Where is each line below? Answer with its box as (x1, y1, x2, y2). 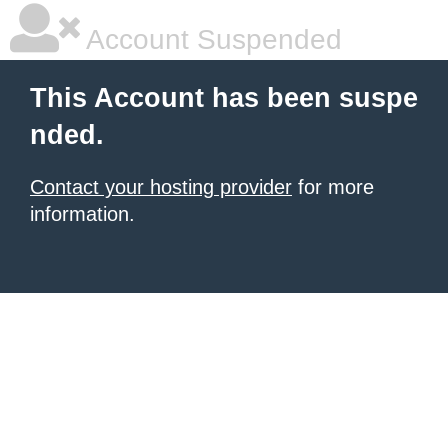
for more (292, 176, 374, 198)
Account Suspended (80, 24, 342, 55)
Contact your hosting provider (30, 176, 292, 198)
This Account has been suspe (30, 83, 418, 113)
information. (30, 203, 135, 225)
